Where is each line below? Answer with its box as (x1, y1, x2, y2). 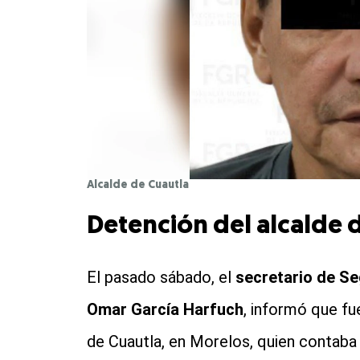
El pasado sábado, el (86, 267, 235, 287)
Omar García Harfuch (86, 299, 243, 319)
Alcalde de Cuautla (86, 178, 189, 191)
